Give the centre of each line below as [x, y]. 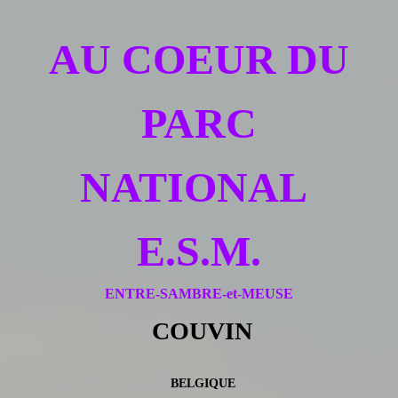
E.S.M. [199, 251]
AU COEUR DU [199, 59]
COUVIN [199, 330]
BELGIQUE [199, 383]
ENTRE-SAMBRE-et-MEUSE [199, 293]
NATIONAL [199, 187]
